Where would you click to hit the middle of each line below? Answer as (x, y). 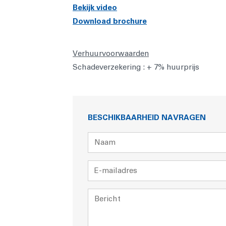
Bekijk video (95, 8)
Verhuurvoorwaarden (111, 53)
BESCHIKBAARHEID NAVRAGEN (147, 118)
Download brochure (110, 21)
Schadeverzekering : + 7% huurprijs (136, 67)
